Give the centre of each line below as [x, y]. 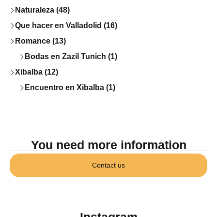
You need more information [108, 145]
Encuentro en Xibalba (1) [70, 88]
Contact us [108, 165]
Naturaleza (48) [42, 10]
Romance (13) [40, 41]
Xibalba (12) [37, 72]
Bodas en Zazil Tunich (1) [71, 57]
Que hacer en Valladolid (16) [66, 26]
